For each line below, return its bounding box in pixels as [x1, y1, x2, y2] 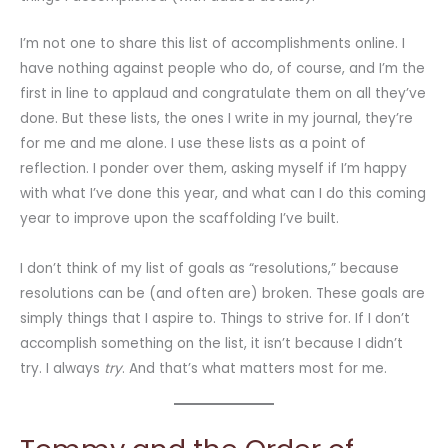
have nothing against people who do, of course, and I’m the [20, 59, 425, 79]
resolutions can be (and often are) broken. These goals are [20, 284, 425, 304]
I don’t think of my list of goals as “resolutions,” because [20, 259, 399, 279]
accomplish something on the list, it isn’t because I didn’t [20, 334, 403, 354]
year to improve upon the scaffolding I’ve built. [20, 209, 339, 229]
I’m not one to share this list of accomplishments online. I [20, 34, 405, 54]
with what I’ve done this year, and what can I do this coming [20, 184, 426, 204]
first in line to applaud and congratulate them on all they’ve [20, 84, 426, 104]
